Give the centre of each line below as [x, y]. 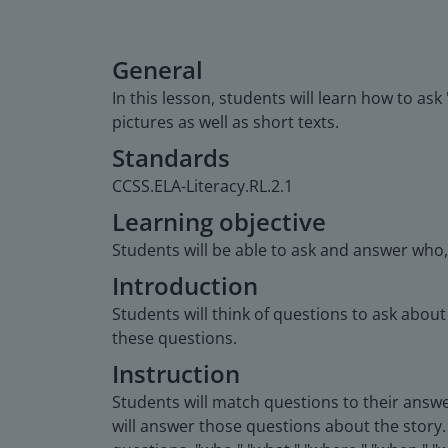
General [157, 69]
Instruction [176, 373]
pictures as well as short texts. [225, 121]
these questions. [174, 337]
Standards [171, 157]
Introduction [185, 285]
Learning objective [219, 221]
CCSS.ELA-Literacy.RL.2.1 [202, 185]
